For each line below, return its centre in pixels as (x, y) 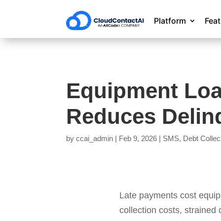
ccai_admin (95, 138)
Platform (170, 20)
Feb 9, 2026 (138, 138)
